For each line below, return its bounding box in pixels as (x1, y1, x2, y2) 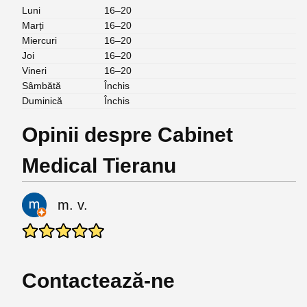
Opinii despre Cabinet (22, 123, 233, 146)
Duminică (22, 95, 62, 106)
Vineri (22, 65, 47, 76)
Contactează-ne (22, 269, 175, 292)
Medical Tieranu (22, 154, 176, 177)
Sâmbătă (22, 80, 61, 91)
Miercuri (22, 35, 57, 46)
